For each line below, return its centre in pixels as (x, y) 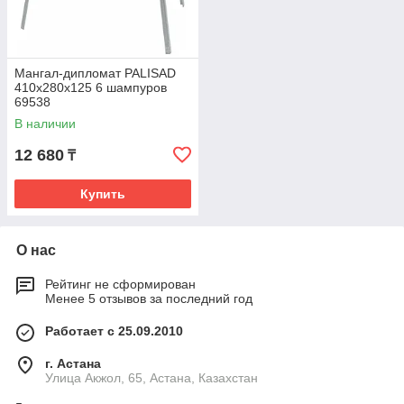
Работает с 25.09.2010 (114, 331)
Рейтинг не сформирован (120, 284)
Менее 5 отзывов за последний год (149, 298)
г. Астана (73, 363)
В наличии (45, 124)
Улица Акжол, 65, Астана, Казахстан (151, 378)
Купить (103, 194)
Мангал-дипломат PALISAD (95, 73)
